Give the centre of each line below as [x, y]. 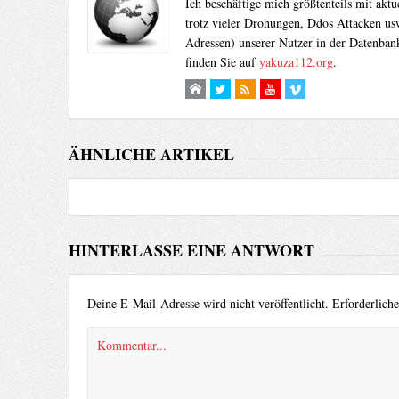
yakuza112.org [296, 62]
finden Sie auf [222, 62]
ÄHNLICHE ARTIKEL [151, 155]
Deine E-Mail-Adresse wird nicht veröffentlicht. [208, 304]
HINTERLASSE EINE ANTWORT [191, 251]
